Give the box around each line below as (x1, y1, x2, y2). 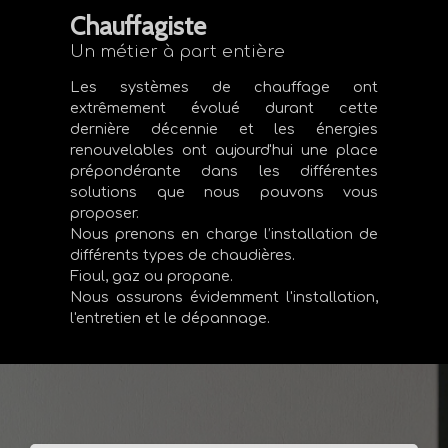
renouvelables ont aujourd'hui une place (70, 142, 378, 159)
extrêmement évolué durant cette (70, 100, 378, 117)
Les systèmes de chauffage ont (70, 79, 378, 96)
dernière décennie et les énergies (70, 121, 378, 138)
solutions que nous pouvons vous (70, 184, 378, 201)
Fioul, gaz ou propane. (70, 268, 233, 285)
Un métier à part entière (70, 42, 285, 62)
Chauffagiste (70, 11, 206, 42)
